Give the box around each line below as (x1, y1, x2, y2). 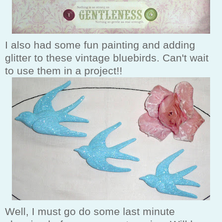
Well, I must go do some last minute (5, 205, 175, 217)
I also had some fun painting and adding (5, 39, 195, 51)
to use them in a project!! (5, 64, 122, 76)
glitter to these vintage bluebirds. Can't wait (5, 52, 209, 63)
